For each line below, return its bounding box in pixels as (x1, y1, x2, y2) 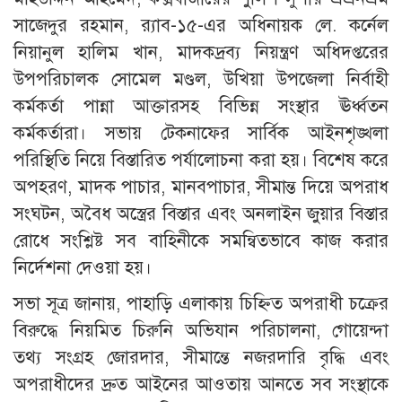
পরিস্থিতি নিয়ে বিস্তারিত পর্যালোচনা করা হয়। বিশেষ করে (13, 149, 389, 172)
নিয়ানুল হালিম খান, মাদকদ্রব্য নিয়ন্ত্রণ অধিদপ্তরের (13, 41, 389, 65)
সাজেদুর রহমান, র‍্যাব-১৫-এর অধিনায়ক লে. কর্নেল (13, 14, 389, 38)
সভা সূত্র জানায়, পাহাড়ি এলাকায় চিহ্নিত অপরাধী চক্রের (13, 293, 389, 316)
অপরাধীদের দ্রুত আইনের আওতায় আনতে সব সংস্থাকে (13, 373, 389, 397)
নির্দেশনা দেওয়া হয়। (13, 257, 152, 280)
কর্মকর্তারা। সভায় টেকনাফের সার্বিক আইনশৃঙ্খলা (13, 122, 389, 145)
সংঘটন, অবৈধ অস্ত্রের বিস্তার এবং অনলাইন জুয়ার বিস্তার (13, 203, 389, 226)
